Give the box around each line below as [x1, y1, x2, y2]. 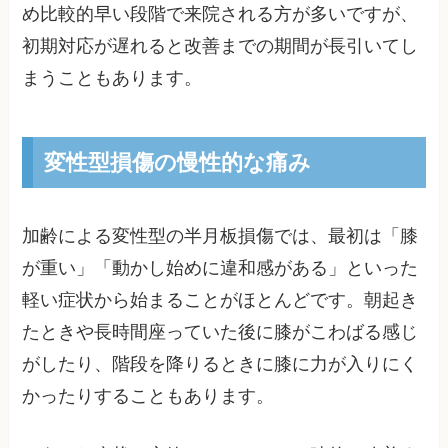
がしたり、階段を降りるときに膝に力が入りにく [22, 354, 419, 375]
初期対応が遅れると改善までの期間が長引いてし [22, 35, 419, 56]
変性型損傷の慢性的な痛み [43, 146, 311, 178]
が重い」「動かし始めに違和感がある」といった [22, 258, 419, 279]
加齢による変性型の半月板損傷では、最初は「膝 [22, 226, 419, 247]
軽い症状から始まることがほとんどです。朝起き [22, 290, 419, 311]
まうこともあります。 [22, 67, 203, 88]
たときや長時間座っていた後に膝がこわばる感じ [22, 322, 419, 343]
